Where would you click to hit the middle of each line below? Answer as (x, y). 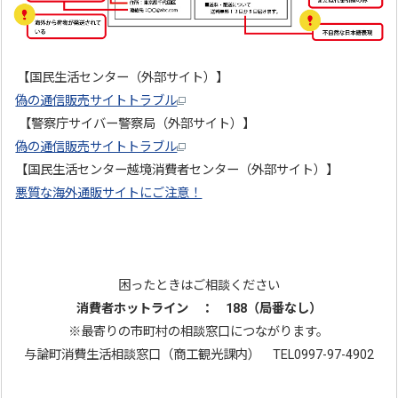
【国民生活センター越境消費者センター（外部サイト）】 (177, 171)
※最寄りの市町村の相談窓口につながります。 (199, 332)
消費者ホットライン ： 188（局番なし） (199, 309)
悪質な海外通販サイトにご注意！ (109, 194)
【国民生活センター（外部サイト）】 (121, 78)
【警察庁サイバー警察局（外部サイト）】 (135, 124)
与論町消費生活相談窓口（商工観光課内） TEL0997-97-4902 (199, 355)
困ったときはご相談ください (199, 286)
